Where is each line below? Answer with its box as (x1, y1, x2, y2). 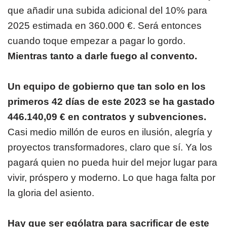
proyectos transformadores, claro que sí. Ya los (8, 141, 212, 153)
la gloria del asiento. (8, 187, 97, 198)
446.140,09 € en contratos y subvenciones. (8, 111, 206, 122)
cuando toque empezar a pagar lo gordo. (8, 35, 185, 46)
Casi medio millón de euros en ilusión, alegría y (8, 126, 212, 137)
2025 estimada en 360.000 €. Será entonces (8, 20, 202, 31)
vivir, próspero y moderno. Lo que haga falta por (8, 172, 215, 183)
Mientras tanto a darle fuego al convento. (8, 50, 197, 61)
